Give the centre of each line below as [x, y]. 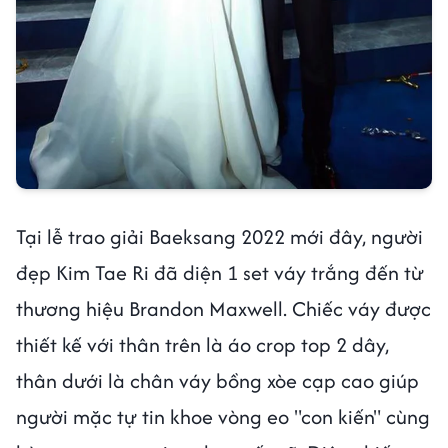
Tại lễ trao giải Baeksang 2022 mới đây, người [219, 237]
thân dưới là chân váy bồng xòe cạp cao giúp [217, 381]
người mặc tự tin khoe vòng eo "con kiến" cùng [223, 417]
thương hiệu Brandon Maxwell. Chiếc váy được [223, 309]
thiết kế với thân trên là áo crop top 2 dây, [202, 345]
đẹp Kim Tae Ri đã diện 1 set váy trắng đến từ [220, 273]
